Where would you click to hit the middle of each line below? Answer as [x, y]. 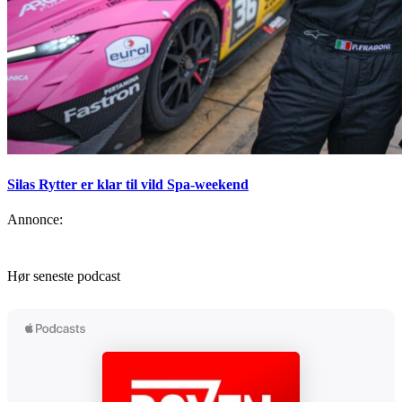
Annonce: [35, 220]
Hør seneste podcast [64, 276]
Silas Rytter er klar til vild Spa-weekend [128, 185]
